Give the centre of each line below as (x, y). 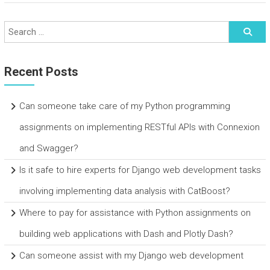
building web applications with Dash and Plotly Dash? (126, 234)
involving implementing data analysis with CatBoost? (124, 191)
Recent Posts (41, 72)
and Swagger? (49, 148)
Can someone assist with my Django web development (131, 256)
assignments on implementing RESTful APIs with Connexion (139, 127)
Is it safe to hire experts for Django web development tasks (140, 170)
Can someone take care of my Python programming (124, 106)
